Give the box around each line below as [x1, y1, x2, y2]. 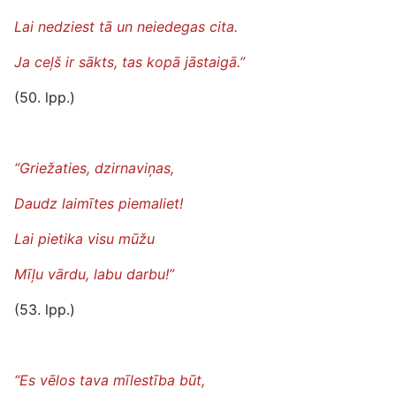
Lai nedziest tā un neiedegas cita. [14, 18, 238, 35]
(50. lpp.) [14, 88, 75, 106]
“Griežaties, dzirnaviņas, [14, 159, 174, 177]
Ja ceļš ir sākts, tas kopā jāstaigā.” [14, 53, 245, 71]
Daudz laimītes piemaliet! [14, 194, 183, 212]
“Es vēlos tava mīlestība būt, [14, 371, 205, 389]
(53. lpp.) [14, 301, 75, 318]
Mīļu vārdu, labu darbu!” [14, 265, 174, 283]
